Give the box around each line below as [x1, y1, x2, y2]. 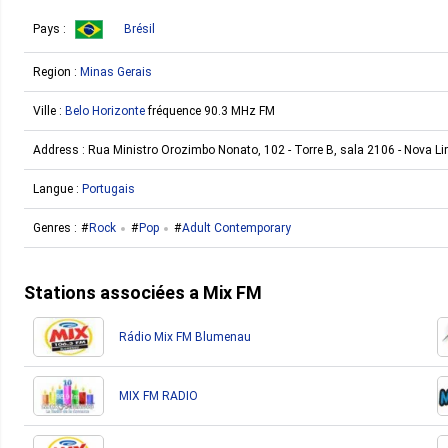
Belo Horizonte [65, 104, 145, 118]
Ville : [33, 104, 65, 118]
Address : [33, 143, 88, 157]
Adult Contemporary [182, 221, 291, 235]
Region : [33, 65, 80, 79]
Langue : [33, 182, 82, 196]
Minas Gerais [80, 65, 152, 79]
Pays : [33, 21, 69, 36]
